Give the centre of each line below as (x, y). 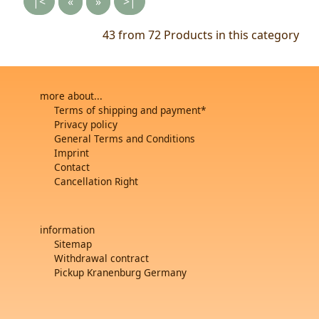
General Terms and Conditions (125, 138)
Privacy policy (86, 124)
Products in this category (230, 35)
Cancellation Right (96, 181)
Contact (72, 167)
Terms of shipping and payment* (130, 110)
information (67, 229)
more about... (71, 95)
